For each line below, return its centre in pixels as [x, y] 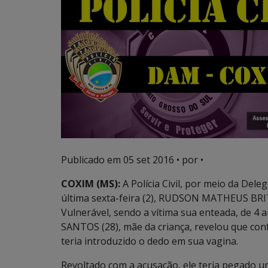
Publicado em [92, 160]
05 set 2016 [149, 160]
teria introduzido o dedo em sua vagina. [150, 241]
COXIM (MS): [92, 184]
